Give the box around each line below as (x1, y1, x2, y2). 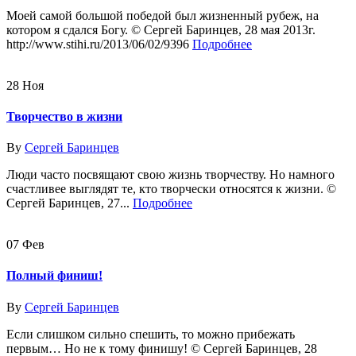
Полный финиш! (6, 269, 103, 283)
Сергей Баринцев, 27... (6, 196, 133, 211)
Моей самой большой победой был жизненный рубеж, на (6, 8, 319, 22)
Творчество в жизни (6, 109, 122, 123)
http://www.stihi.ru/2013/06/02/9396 (6, 37, 192, 51)
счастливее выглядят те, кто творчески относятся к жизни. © (6, 182, 336, 196)
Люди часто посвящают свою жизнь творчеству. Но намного (6, 168, 335, 182)
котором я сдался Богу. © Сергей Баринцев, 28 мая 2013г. (6, 22, 315, 37)
